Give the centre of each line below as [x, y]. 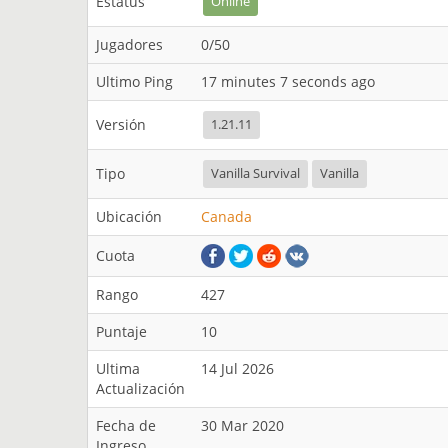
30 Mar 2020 [242, 425]
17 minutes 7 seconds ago [288, 81]
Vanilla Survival [255, 173]
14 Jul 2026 [237, 368]
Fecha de [126, 425]
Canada [226, 216]
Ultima [118, 368]
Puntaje [121, 331]
